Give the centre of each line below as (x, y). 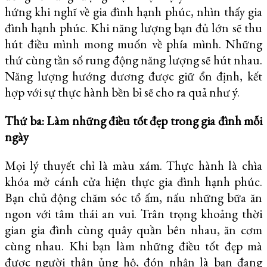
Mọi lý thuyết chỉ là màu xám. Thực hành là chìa (133, 166)
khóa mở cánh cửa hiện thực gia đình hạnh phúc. (133, 182)
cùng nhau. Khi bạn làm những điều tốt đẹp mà (133, 246)
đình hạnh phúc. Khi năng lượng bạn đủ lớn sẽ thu (133, 28)
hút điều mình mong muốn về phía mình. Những (133, 44)
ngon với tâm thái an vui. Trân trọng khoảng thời (133, 214)
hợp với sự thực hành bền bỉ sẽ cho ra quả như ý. (122, 92)
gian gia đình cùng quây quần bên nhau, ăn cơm (133, 230)
